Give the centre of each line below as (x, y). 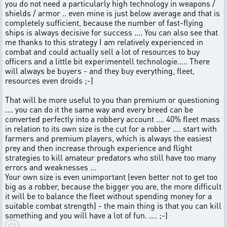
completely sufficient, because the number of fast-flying (104, 23)
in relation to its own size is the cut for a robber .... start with (111, 128)
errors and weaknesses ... (51, 167)
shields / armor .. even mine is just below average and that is (112, 13)
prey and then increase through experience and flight (99, 148)
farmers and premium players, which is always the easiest (108, 138)
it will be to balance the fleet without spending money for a (108, 196)
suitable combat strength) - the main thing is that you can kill (113, 205)
